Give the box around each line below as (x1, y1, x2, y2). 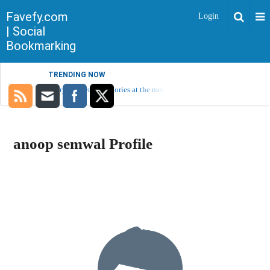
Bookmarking (6, 39, 76, 53)
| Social (6, 24, 45, 39)
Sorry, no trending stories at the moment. (49, 85, 180, 94)
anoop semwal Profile (13, 136, 153, 152)
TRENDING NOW (48, 71, 105, 79)
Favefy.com (6, 10, 68, 24)
